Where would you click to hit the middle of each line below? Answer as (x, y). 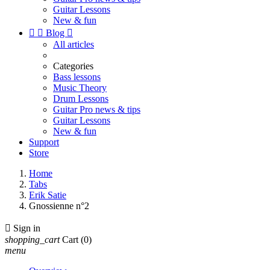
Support (44, 142)
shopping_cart (32, 240)
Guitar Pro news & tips (97, 109)
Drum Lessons (81, 99)
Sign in (27, 228)
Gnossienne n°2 (59, 206)
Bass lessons (77, 77)
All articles (74, 44)
